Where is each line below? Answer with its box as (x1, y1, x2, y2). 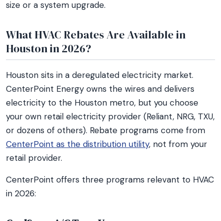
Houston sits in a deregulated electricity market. (6, 70, 193, 80)
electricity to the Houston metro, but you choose (6, 97, 198, 108)
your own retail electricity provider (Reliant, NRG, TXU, (6, 111, 215, 122)
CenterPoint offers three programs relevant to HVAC (6, 174, 214, 185)
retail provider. (6, 152, 62, 163)
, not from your (149, 139, 207, 149)
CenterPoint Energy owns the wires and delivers (6, 83, 194, 94)
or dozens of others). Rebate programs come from (6, 125, 205, 136)
